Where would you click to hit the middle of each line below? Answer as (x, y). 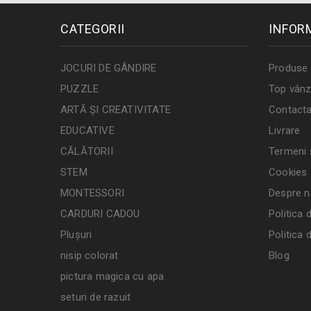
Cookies (288, 172)
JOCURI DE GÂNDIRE (109, 68)
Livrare (285, 130)
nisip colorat (90, 255)
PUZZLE (80, 89)
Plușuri (76, 234)
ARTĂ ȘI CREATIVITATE (116, 109)
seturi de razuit (96, 297)
